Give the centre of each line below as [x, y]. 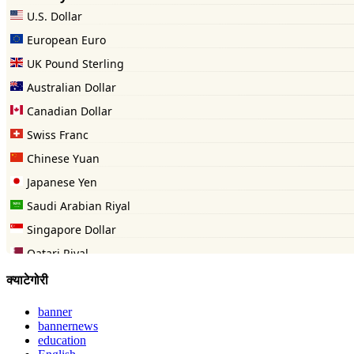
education [62, 340]
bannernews [68, 326]
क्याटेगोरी [27, 281]
